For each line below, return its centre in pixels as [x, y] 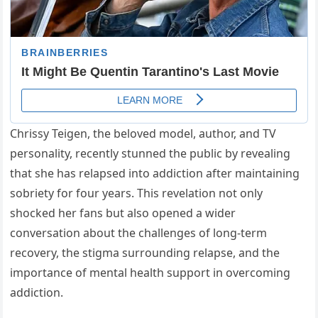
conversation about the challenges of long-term [139, 233]
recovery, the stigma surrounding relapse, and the [145, 253]
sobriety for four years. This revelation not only [137, 193]
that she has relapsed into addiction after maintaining [155, 174]
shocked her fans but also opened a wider [123, 213]
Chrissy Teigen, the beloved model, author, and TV [143, 134]
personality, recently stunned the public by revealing [150, 154]
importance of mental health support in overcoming [150, 273]
